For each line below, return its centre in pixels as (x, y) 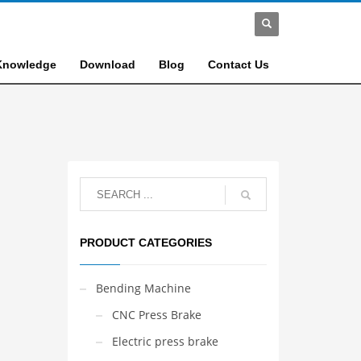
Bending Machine (143, 288)
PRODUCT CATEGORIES (145, 243)
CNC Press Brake (156, 315)
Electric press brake (165, 341)
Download (107, 64)
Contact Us (238, 64)
